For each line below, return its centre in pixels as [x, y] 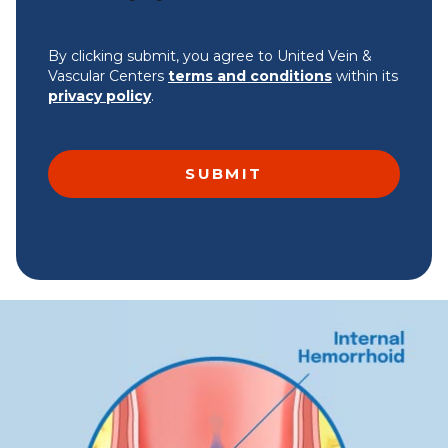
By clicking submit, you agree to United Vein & [210, 56]
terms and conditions [250, 76]
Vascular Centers [108, 76]
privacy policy [99, 96]
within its [365, 76]
